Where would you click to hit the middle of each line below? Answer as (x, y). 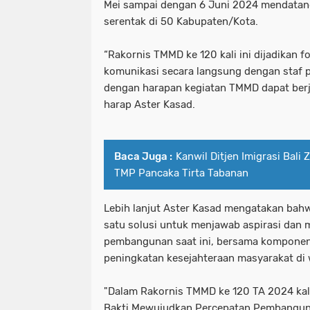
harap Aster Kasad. (149, 104)
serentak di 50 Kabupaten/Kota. (181, 21)
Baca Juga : (143, 156)
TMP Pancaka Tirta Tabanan (181, 173)
